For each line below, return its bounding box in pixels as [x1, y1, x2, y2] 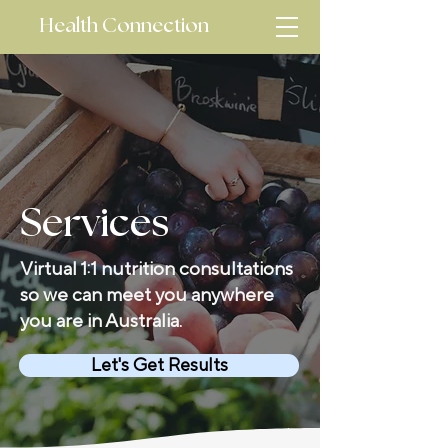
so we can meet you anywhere [20, 283, 274, 307]
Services [20, 204, 169, 244]
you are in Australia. [20, 309, 182, 333]
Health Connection [39, 16, 209, 36]
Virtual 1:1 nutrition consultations [20, 257, 293, 281]
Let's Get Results [90, 354, 228, 377]
